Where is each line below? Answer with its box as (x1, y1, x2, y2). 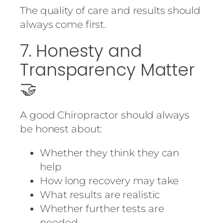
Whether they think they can (40, 147, 180, 159)
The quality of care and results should (20, 4, 201, 17)
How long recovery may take (40, 175, 179, 187)
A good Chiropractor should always (20, 109, 190, 121)
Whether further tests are (40, 203, 164, 215)
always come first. (20, 18, 107, 31)
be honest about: (20, 123, 103, 135)
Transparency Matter (20, 58, 195, 82)
